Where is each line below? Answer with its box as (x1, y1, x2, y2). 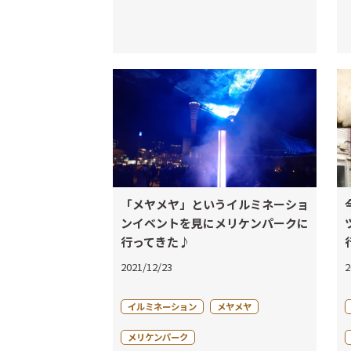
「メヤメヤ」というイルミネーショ (121, 196, 309, 212)
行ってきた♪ (121, 233, 190, 250)
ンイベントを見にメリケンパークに (121, 215, 309, 231)
